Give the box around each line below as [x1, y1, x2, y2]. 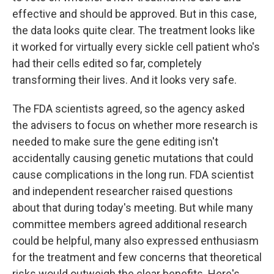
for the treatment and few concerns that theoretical [12, 251, 262, 264]
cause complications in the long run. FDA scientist [12, 168, 254, 181]
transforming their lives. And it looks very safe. [12, 73, 237, 86]
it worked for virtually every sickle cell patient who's [12, 40, 260, 53]
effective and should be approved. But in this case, [12, 7, 256, 20]
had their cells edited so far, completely [12, 57, 202, 70]
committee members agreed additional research [12, 218, 247, 231]
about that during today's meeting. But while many [12, 201, 253, 214]
